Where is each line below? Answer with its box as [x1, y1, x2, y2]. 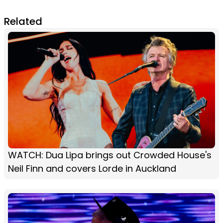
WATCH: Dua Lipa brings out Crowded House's [8, 148, 212, 161]
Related [4, 14, 42, 28]
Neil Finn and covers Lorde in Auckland [8, 162, 176, 175]
